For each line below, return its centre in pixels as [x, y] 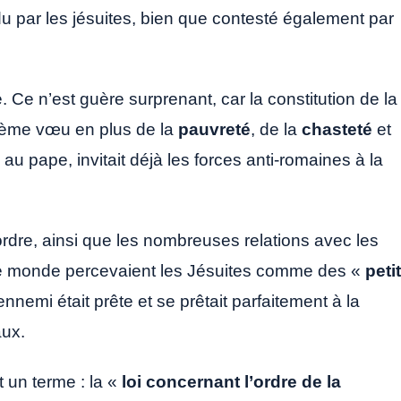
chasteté [339, 129]
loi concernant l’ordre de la [231, 381]
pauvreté [214, 129]
